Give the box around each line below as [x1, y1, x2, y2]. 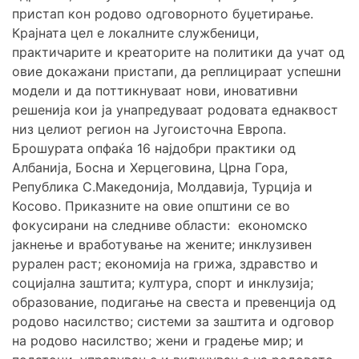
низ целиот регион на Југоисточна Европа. [12, 121, 286, 138]
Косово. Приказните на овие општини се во [12, 198, 290, 215]
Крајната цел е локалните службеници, [12, 25, 259, 42]
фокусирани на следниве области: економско [12, 217, 308, 234]
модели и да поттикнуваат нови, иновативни [12, 83, 298, 99]
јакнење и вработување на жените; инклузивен [12, 236, 312, 253]
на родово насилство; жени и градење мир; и [12, 333, 304, 349]
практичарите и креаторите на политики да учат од [12, 44, 345, 61]
